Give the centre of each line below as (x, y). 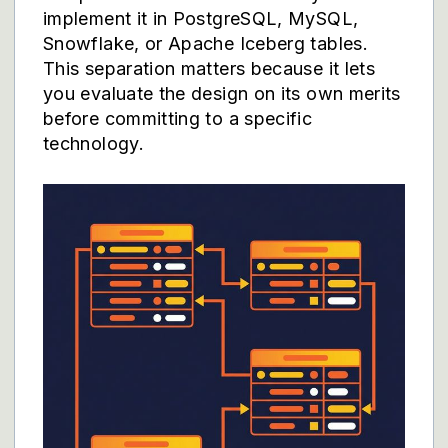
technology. (93, 143)
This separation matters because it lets (209, 68)
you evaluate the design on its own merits (222, 93)
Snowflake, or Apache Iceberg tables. (205, 43)
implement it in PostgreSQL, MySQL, (201, 18)
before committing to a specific (178, 118)
